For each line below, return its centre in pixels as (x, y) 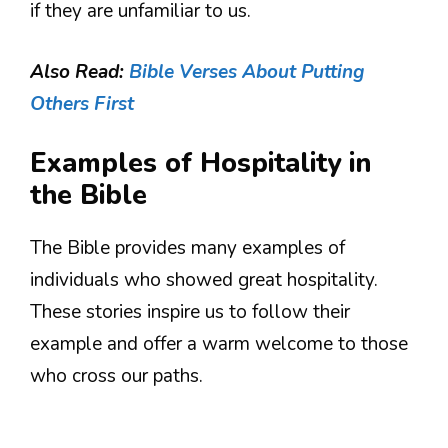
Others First (82, 103)
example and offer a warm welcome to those (219, 344)
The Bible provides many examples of (187, 248)
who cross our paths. (116, 376)
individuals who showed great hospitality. (204, 280)
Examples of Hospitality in (200, 164)
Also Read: (79, 71)
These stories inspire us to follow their (190, 312)
